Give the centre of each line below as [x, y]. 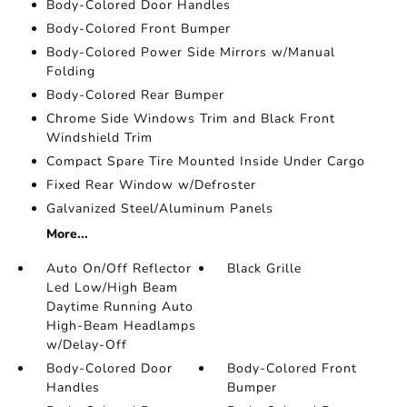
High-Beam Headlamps [121, 326]
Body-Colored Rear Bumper [135, 95]
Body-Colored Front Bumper [138, 29]
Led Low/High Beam [112, 288]
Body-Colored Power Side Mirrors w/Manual [190, 52]
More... [67, 234]
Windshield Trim [99, 138]
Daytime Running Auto [119, 307]
